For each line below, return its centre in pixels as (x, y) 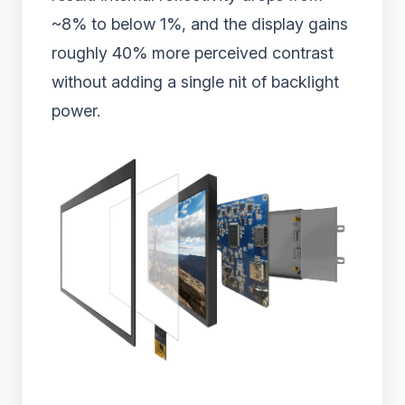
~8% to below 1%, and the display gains (200, 24)
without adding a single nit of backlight (195, 82)
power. (76, 111)
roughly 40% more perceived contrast (193, 53)
